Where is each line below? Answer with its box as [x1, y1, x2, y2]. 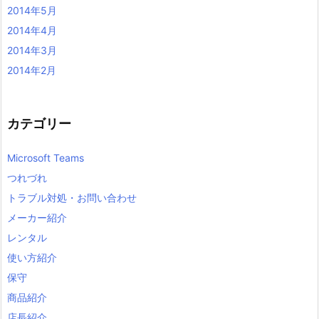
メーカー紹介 [7, 211, 67, 224]
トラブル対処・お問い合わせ [7, 192, 137, 204]
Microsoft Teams [7, 152, 84, 164]
